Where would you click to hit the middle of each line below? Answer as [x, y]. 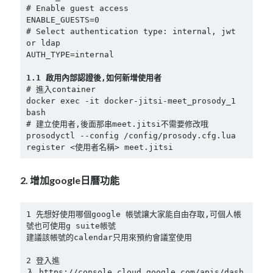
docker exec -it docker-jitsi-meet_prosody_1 [131, 101]
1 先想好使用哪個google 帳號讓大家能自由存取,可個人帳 [133, 214]
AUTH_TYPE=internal [70, 54]
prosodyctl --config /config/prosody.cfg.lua [131, 135]
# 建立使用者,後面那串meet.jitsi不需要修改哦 [117, 124]
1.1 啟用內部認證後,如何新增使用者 [94, 77]
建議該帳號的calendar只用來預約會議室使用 [109, 238]
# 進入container [61, 89]
